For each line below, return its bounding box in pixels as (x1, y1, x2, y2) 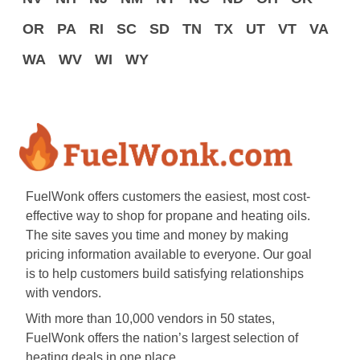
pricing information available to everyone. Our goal (26, 247, 312, 262)
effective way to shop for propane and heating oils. (26, 209, 310, 223)
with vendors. (26, 286, 101, 301)
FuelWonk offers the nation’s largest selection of (26, 331, 298, 346)
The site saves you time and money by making (26, 228, 288, 243)
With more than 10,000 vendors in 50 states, (26, 312, 275, 326)
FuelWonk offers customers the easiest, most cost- (26, 190, 310, 204)
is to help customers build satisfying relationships (26, 267, 304, 281)
